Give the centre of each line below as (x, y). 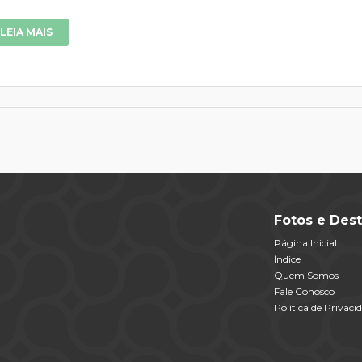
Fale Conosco (304, 291)
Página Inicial (305, 242)
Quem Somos (306, 275)
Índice (287, 259)
